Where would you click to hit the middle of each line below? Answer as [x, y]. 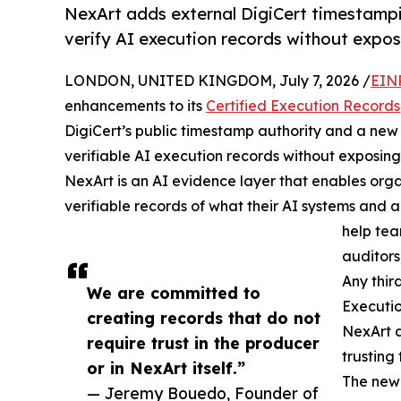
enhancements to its [135, 106]
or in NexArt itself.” [166, 368]
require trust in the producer [203, 343]
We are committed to [174, 293]
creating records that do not [204, 318]
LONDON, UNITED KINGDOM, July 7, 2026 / [218, 81]
